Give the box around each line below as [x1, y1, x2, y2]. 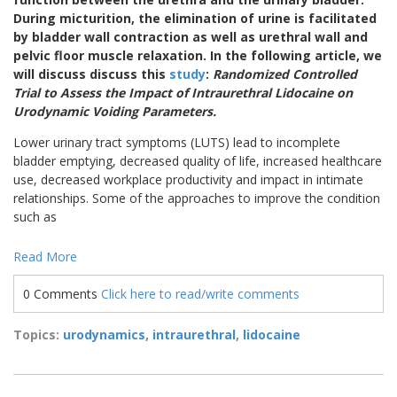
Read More [13, 247, 77, 265]
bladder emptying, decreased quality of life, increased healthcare [13, 152, 382, 169]
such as [13, 207, 57, 225]
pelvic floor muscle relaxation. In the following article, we [13, 46, 382, 64]
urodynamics [63, 325, 145, 343]
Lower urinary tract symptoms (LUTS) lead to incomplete [13, 133, 340, 151]
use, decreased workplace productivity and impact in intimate [13, 170, 363, 188]
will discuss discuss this [13, 65, 169, 82]
